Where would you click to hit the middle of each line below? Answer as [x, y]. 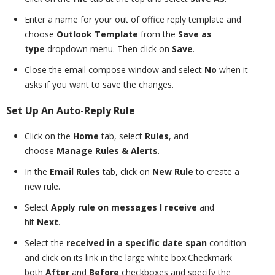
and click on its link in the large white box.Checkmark [128, 257]
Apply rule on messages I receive [124, 207]
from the [158, 34]
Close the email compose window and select [114, 69]
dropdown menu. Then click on [108, 48]
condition [227, 242]
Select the [45, 242]
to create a [216, 171]
